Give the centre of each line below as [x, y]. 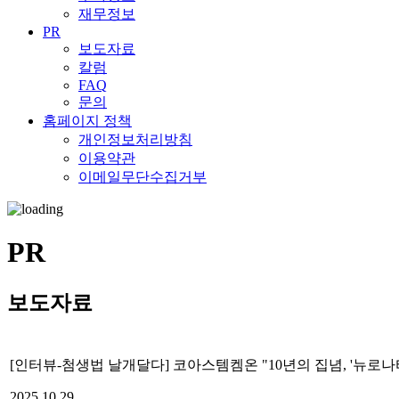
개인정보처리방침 [135, 139]
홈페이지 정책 [87, 121]
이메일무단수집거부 [142, 177]
